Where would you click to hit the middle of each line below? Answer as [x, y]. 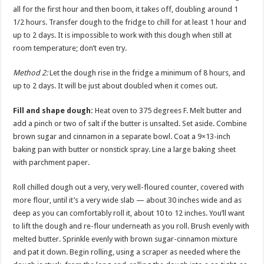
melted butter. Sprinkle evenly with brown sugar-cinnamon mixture [126, 239]
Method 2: [31, 73]
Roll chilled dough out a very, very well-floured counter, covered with [129, 187]
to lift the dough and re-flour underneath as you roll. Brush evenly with [131, 226]
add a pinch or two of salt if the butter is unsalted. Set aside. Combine [130, 123]
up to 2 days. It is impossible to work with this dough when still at [123, 35]
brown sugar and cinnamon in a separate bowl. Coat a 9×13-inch [122, 136]
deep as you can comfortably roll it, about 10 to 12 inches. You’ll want [129, 213]
